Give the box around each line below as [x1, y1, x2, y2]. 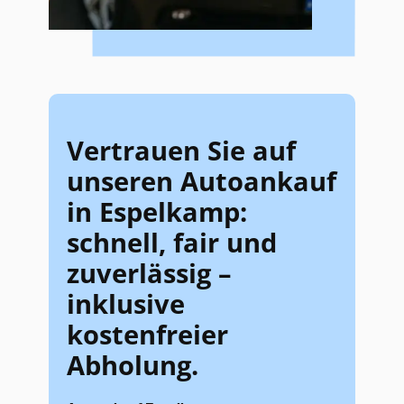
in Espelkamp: [67, 194, 247, 229]
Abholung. [67, 347, 198, 382]
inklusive [67, 286, 185, 321]
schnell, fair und [67, 225, 277, 260]
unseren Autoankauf [67, 163, 336, 198]
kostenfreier [67, 317, 228, 352]
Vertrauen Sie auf [67, 133, 296, 168]
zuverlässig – [67, 255, 232, 290]
